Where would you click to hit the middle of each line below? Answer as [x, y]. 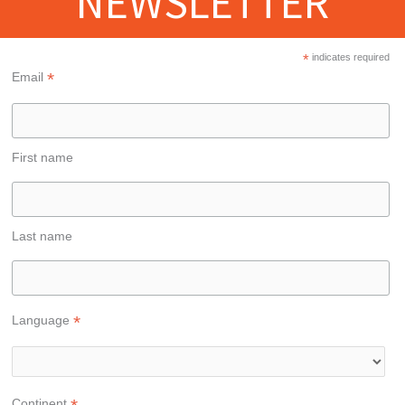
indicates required [349, 57]
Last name [42, 236]
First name [43, 158]
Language [43, 320]
